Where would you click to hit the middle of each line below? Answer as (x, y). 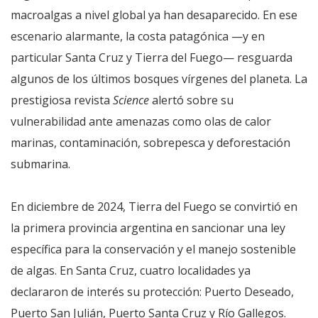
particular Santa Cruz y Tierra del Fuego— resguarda (152, 57)
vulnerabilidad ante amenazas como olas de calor (141, 121)
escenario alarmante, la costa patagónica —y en (138, 36)
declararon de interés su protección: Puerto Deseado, (152, 291)
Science (131, 100)
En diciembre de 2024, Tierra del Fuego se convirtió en (154, 206)
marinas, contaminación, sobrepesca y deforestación (150, 142)
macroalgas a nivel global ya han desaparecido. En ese (154, 15)
